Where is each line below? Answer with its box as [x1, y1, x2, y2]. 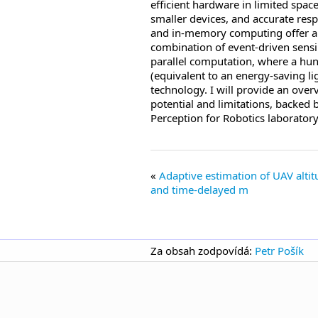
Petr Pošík [255, 243, 304, 258]
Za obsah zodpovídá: [150, 243, 255, 258]
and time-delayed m [150, 182, 248, 197]
